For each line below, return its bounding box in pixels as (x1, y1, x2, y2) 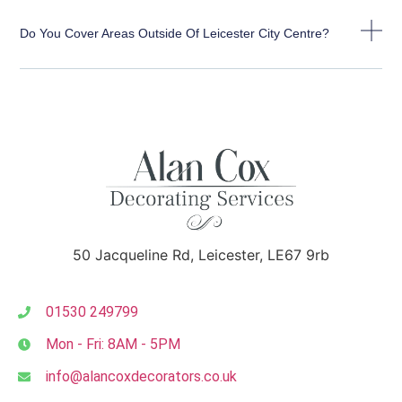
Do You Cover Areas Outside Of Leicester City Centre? (20, 26, 330, 41)
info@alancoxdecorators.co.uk (45, 368, 237, 386)
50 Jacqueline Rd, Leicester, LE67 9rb (73, 246, 329, 265)
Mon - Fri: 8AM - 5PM (45, 336, 180, 354)
